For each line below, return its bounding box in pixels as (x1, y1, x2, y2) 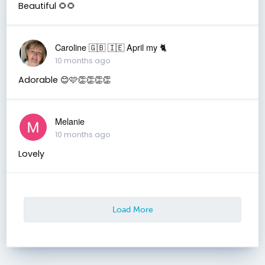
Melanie (54, 114, 85, 127)
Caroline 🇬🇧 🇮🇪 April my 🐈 (54, 40, 167, 53)
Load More (112, 204, 153, 214)
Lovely (18, 147, 44, 160)
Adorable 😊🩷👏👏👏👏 (18, 73, 111, 86)
